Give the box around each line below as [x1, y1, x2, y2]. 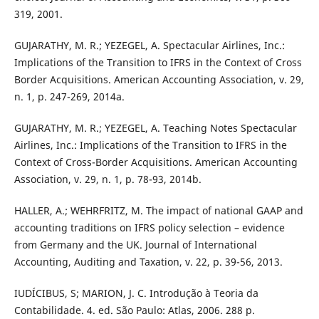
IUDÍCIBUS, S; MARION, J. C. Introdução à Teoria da [14, 286, 258, 300]
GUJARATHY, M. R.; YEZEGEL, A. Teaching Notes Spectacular [14, 121, 297, 135]
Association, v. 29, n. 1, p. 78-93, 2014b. [14, 172, 202, 187]
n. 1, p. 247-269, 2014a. [14, 90, 125, 104]
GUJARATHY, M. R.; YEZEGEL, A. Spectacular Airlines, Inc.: [14, 38, 285, 53]
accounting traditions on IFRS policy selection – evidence [14, 221, 285, 235]
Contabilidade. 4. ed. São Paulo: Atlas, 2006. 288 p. [14, 303, 255, 318]
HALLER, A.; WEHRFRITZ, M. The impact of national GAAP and [14, 204, 303, 218]
